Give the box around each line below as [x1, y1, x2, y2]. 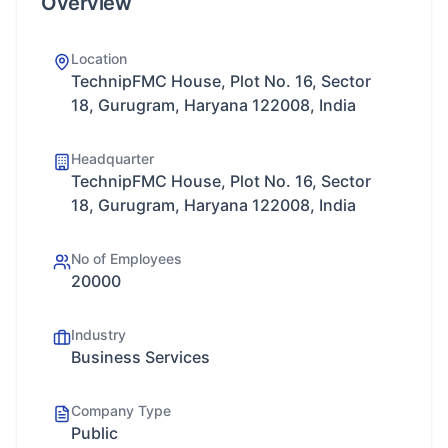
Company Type [71, 402, 171, 419]
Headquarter [71, 150, 154, 167]
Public [71, 423, 118, 443]
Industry [71, 326, 126, 343]
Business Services [71, 347, 210, 367]
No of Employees [71, 250, 182, 267]
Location [71, 50, 127, 67]
